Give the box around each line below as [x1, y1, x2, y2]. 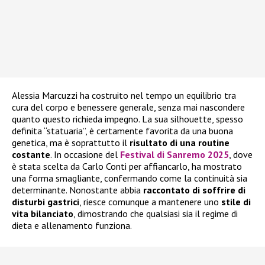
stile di [221, 195, 251, 208]
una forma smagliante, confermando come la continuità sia [12, 172, 247, 184]
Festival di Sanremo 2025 [120, 148, 229, 160]
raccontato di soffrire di [143, 183, 245, 196]
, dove [229, 148, 253, 160]
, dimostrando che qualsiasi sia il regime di [73, 207, 238, 219]
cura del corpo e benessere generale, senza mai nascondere [12, 101, 245, 113]
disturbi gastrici [12, 195, 79, 208]
